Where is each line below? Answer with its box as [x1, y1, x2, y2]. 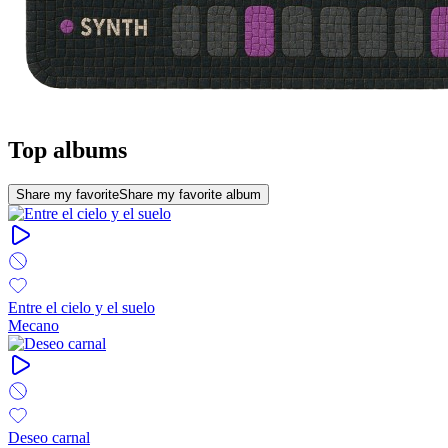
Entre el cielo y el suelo [8, 298, 155, 316]
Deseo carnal [8, 428, 90, 446]
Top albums [8, 136, 127, 163]
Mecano [8, 316, 59, 334]
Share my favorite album [119, 186, 261, 202]
